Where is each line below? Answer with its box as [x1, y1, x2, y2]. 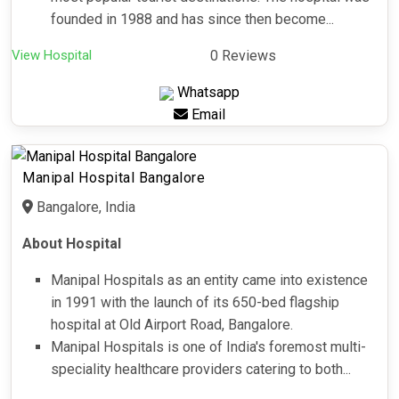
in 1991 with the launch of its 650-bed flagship [51, 294, 339, 312]
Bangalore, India [33, 199, 135, 216]
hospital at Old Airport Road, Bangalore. [51, 316, 293, 334]
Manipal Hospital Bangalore [22, 169, 205, 187]
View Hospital [12, 47, 92, 64]
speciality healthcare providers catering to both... [51, 361, 351, 379]
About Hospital [22, 235, 121, 253]
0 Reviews [210, 47, 276, 65]
